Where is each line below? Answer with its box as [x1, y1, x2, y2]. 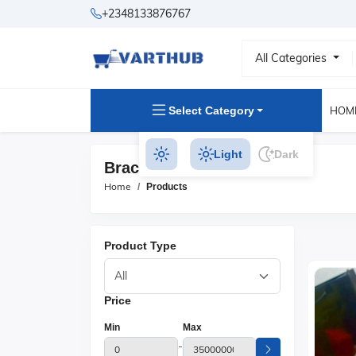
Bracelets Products [104, 159, 249, 176]
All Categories [255, 50, 331, 65]
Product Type [104, 239, 176, 252]
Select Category [168, 103, 254, 117]
